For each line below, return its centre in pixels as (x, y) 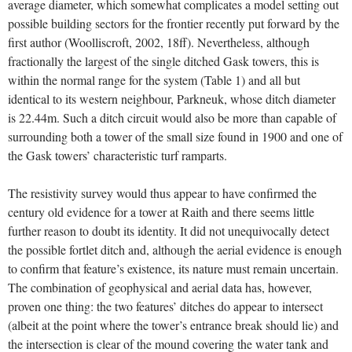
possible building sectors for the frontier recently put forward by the (174, 24)
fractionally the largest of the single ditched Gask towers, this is (163, 61)
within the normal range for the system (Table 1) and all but (154, 80)
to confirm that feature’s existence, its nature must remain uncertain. (173, 269)
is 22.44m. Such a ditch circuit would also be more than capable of (172, 118)
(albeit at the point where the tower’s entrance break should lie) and (173, 325)
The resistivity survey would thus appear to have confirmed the (162, 193)
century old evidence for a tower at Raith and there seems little (161, 212)
